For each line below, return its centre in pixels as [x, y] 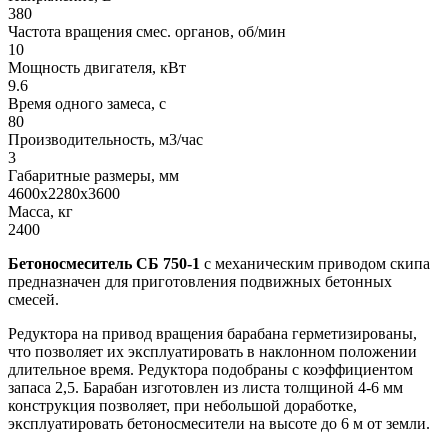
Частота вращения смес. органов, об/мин [147, 31]
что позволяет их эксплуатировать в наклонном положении [212, 351]
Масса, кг [40, 211]
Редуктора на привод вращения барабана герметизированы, [212, 333]
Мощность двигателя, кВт [97, 67]
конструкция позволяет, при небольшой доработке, [182, 405]
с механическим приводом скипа [317, 263]
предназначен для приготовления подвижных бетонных [200, 281]
